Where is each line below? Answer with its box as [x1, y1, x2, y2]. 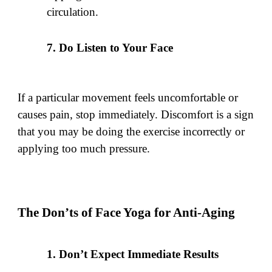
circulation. [47, 5, 99, 19]
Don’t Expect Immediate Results [59, 248, 219, 261]
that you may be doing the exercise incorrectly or [18, 124, 245, 138]
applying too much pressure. [18, 141, 151, 155]
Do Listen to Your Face [59, 41, 174, 55]
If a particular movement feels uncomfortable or [18, 90, 239, 104]
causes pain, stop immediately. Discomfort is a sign [18, 107, 254, 121]
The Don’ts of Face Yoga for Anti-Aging [18, 205, 236, 220]
